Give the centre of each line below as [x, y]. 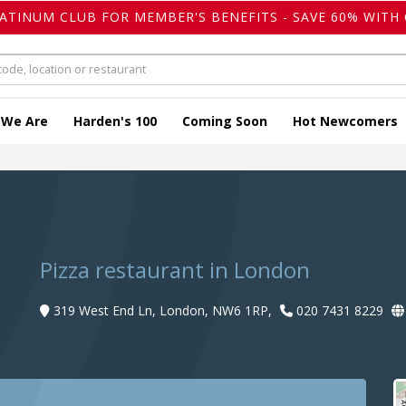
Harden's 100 [115, 121]
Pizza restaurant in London [175, 270]
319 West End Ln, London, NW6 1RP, [163, 311]
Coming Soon [225, 121]
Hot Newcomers [345, 121]
